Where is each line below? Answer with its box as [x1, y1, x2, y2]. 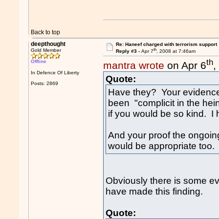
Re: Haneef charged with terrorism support [115, 42, 217, 47]
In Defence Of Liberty [31, 70, 80, 75]
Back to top [31, 29, 61, 36]
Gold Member [31, 47, 62, 53]
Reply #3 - [115, 48, 141, 54]
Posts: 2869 [31, 81, 59, 86]
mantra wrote [103, 60, 165, 71]
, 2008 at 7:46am [156, 48, 196, 54]
